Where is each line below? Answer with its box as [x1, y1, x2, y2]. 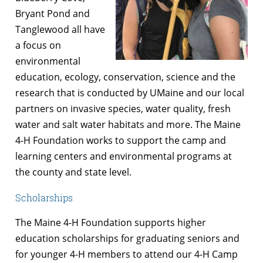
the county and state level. [15, 166, 131, 179]
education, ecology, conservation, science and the [15, 70, 235, 84]
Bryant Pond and [15, 7, 90, 21]
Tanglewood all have [15, 23, 105, 36]
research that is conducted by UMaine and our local [15, 86, 244, 100]
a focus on [15, 39, 61, 52]
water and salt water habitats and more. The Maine [15, 118, 241, 131]
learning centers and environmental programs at [15, 150, 232, 163]
